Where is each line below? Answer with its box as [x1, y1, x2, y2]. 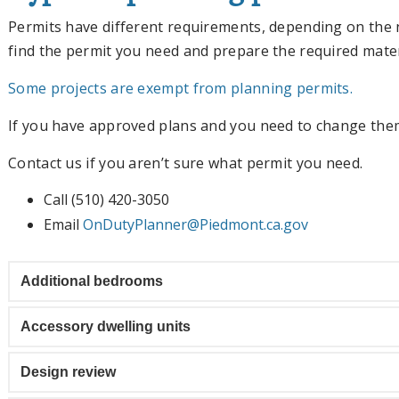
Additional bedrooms [20, 273, 163, 289]
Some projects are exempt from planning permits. [8, 78, 354, 99]
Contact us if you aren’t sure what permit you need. [8, 153, 363, 174]
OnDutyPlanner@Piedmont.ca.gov [83, 215, 308, 235]
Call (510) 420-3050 [44, 190, 169, 210]
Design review [20, 364, 116, 380]
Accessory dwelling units [20, 319, 191, 335]
